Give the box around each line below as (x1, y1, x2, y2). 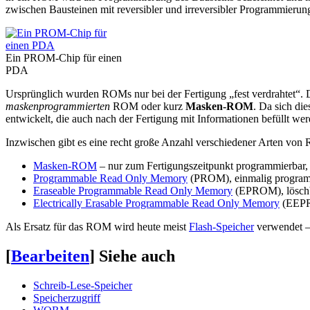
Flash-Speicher (189, 220, 254, 232)
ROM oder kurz (110, 100, 185, 112)
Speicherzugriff (33, 291, 100, 304)
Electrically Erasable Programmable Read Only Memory (33, 197, 280, 209)
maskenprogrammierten (6, 100, 110, 112)
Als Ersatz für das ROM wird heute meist (6, 220, 189, 232)
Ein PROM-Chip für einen (6, 51, 122, 64)
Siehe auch (99, 246, 175, 265)
